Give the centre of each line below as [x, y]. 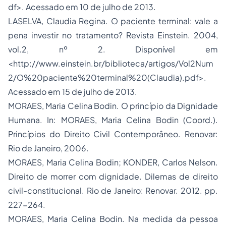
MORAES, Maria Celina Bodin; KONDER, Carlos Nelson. [113, 162]
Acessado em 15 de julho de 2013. [73, 92]
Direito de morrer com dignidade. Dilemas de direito [113, 176]
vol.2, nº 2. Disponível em [113, 49]
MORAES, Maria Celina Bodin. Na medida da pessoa [113, 219]
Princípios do [36, 134]
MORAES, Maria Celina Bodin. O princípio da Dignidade [113, 106]
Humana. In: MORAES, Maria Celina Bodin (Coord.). [113, 120]
